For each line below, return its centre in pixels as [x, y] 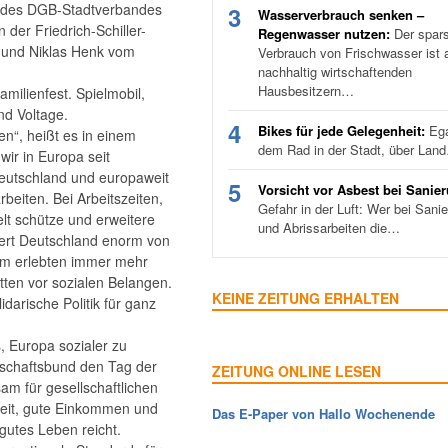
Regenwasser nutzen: [324, 34]
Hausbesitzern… [306, 91]
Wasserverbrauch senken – [341, 15]
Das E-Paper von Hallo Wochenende [323, 414]
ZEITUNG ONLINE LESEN [296, 371]
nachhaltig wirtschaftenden [335, 72]
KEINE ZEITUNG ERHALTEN [305, 298]
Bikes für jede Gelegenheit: [341, 131]
